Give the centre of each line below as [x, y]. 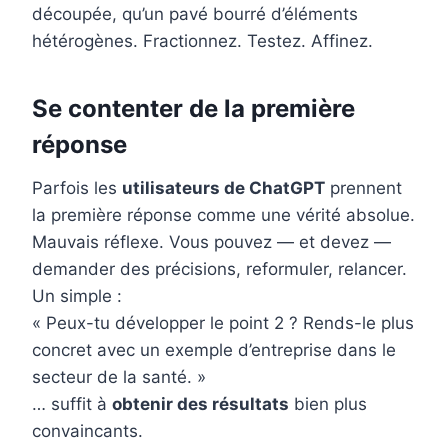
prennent [363, 188]
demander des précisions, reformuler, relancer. [219, 269]
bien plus [328, 404]
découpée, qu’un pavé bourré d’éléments [195, 14]
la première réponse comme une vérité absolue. [223, 215]
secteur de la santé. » [119, 377]
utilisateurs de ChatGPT [223, 188]
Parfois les [77, 188]
